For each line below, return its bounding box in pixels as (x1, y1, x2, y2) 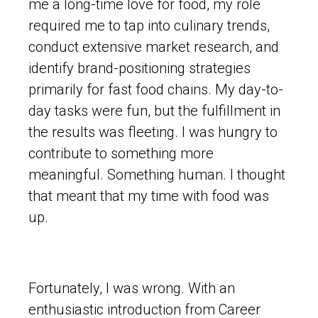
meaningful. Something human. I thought (28, 165, 285, 183)
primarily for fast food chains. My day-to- (28, 80, 283, 98)
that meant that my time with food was (28, 187, 269, 204)
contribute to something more (28, 144, 214, 162)
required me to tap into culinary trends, (28, 16, 270, 34)
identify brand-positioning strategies (28, 59, 251, 77)
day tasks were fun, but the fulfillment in (28, 102, 280, 119)
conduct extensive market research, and (28, 38, 279, 55)
